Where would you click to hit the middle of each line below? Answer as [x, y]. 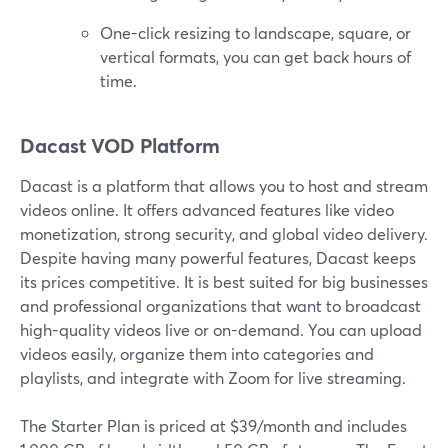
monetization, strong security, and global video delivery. [224, 234]
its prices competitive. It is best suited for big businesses [224, 282]
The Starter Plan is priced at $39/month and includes [213, 426]
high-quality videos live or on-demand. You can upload [221, 330]
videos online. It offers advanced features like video [207, 210]
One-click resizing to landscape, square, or [255, 33]
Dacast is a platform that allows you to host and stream [224, 186]
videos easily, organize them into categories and [197, 354]
